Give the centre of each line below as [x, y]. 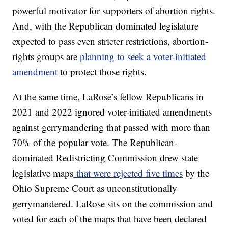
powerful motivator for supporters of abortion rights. [114, 11]
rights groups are [46, 56]
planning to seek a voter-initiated [143, 56]
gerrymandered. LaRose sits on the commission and [113, 204]
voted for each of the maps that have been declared [110, 219]
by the [196, 173]
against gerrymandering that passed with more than [111, 127]
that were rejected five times [128, 173]
